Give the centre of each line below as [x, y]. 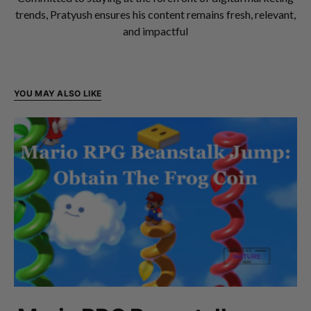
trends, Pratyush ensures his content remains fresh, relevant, [155, 14]
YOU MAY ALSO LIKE [58, 93]
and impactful [155, 31]
